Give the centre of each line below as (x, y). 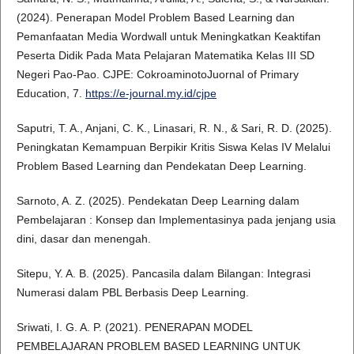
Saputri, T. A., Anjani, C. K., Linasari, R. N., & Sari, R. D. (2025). (174, 128)
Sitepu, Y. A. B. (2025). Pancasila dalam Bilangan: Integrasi (163, 274)
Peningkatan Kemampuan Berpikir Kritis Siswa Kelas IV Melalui (173, 147)
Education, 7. (51, 94)
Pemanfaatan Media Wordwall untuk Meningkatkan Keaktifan (168, 37)
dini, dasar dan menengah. (83, 239)
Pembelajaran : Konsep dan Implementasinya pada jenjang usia (176, 220)
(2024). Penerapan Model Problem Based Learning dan (155, 18)
